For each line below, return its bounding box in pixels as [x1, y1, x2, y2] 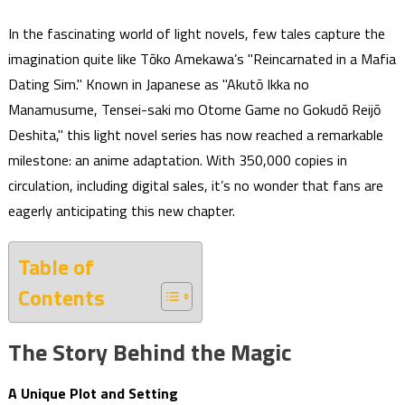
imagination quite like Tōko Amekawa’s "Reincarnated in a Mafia [7, 48, 396, 70]
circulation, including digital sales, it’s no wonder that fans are [7, 174, 383, 196]
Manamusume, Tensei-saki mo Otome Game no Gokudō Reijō [7, 99, 381, 120]
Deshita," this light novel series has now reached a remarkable [7, 124, 383, 146]
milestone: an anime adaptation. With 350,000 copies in [7, 149, 347, 171]
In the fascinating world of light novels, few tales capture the [7, 23, 385, 44]
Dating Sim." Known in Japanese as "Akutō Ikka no [7, 73, 309, 95]
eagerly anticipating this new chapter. [7, 200, 235, 221]
